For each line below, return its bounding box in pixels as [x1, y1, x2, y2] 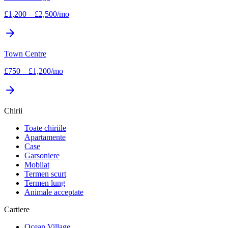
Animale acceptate [24, 187, 83, 196]
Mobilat [24, 160, 49, 169]
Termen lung [24, 178, 65, 187]
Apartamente [24, 132, 66, 141]
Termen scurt [24, 169, 66, 178]
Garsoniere [24, 151, 60, 160]
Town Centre [4, 49, 46, 58]
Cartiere [4, 205, 30, 214]
